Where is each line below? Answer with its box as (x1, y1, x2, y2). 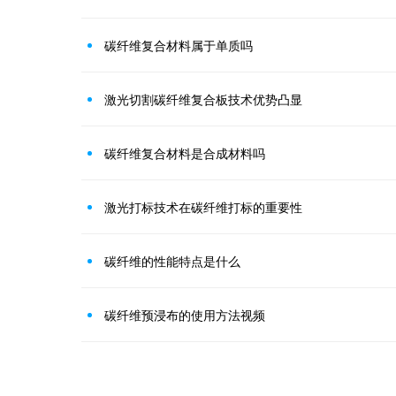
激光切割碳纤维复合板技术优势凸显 (104, 89, 302, 108)
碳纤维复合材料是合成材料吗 (104, 143, 265, 162)
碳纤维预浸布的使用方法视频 (104, 305, 265, 324)
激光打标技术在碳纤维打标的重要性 (104, 197, 302, 216)
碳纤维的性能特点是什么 (104, 251, 240, 270)
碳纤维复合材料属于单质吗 (104, 35, 253, 54)
